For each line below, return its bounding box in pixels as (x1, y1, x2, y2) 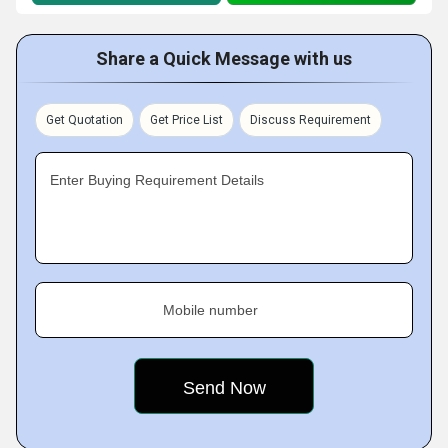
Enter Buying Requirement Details (50, 172, 264, 188)
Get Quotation (46, 113, 123, 127)
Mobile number (163, 302, 258, 318)
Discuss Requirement (250, 113, 371, 127)
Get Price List (150, 113, 223, 127)
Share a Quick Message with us (96, 48, 352, 69)
